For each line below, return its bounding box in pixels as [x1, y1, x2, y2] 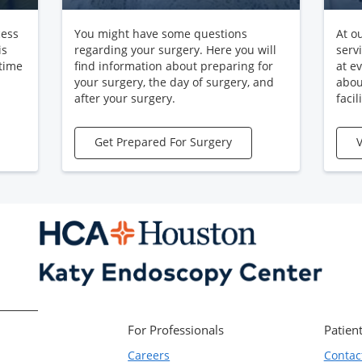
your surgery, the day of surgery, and [74, 74, 275, 90]
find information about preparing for [74, 58, 274, 74]
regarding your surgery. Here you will [74, 42, 277, 58]
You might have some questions [74, 26, 248, 42]
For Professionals [128, 321, 225, 338]
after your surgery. [74, 90, 176, 107]
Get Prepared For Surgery [95, 134, 233, 150]
